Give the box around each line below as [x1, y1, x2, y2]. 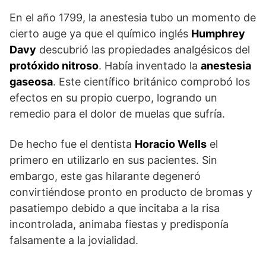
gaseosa [9, 75, 53, 88]
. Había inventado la [99, 59, 201, 72]
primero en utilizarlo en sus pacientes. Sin [9, 154, 217, 167]
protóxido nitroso [9, 59, 99, 72]
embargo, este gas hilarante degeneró [9, 170, 201, 183]
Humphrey [191, 27, 245, 40]
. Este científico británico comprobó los [53, 75, 250, 88]
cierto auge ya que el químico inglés [9, 27, 191, 40]
